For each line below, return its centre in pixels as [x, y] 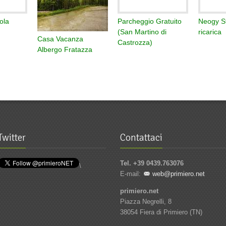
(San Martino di [142, 32]
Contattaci [142, 137]
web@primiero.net [179, 174]
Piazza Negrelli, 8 [146, 201]
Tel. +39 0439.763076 [152, 163]
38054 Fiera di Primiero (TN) [161, 212]
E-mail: [132, 174]
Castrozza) [135, 42]
